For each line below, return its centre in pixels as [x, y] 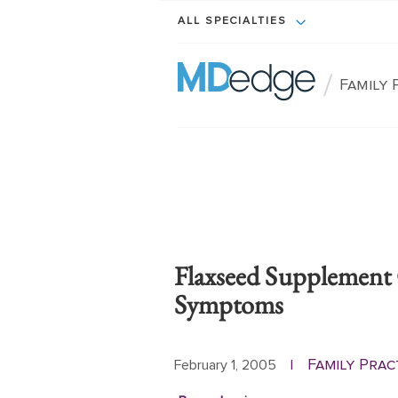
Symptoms [229, 304]
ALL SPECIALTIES [235, 22]
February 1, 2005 [225, 365]
